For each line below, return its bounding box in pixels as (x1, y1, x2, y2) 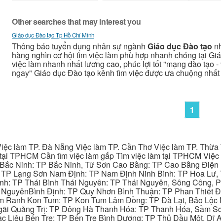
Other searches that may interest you (12, 16, 141, 28)
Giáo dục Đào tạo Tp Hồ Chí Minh (12, 31, 94, 39)
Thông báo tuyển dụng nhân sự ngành (12, 40, 147, 52)
